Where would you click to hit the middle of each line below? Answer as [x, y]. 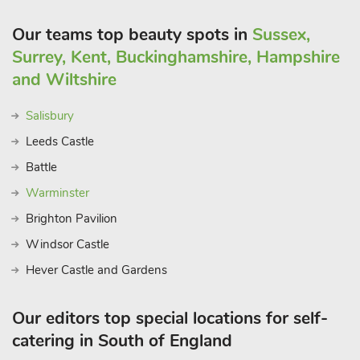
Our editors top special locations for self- [170, 318]
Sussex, [281, 35]
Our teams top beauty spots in [132, 35]
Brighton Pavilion [72, 219]
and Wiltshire [64, 80]
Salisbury [50, 116]
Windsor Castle [69, 244]
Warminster [57, 193]
